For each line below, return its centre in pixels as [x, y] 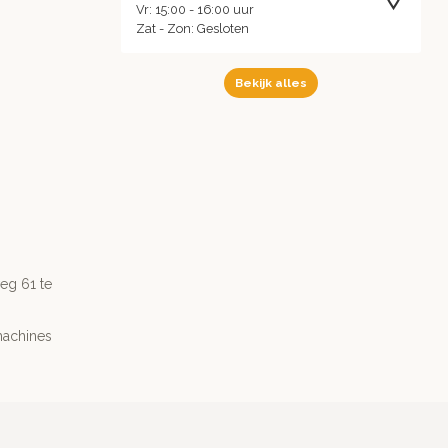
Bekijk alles [271, 83]
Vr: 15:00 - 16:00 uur [195, 10]
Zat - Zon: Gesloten [192, 29]
